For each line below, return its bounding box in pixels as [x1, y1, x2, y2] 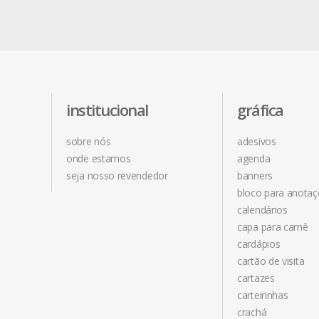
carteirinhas [237, 288, 288, 302]
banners [237, 169, 273, 182]
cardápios [237, 237, 281, 251]
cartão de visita [237, 254, 305, 268]
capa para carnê [237, 220, 308, 234]
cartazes [237, 271, 275, 285]
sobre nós [66, 135, 111, 148]
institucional [66, 99, 148, 120]
